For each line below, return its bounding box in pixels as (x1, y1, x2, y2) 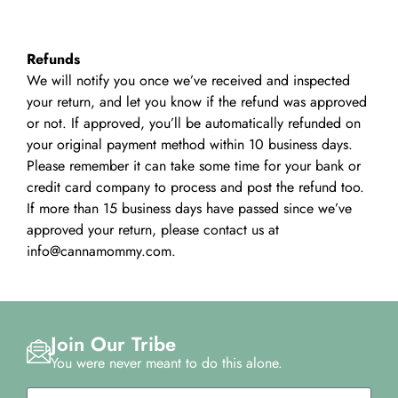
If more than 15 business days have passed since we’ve (27, 197, 352, 219)
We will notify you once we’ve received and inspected (27, 69, 350, 91)
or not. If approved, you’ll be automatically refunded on (27, 112, 361, 133)
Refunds (27, 48, 80, 69)
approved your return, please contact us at (27, 219, 279, 240)
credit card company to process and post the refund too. (27, 176, 364, 197)
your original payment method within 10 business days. (27, 133, 353, 155)
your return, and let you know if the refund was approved (27, 91, 367, 112)
